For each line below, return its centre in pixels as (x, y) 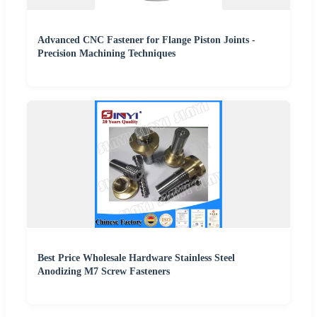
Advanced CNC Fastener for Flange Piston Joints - (146, 40)
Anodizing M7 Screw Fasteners (104, 272)
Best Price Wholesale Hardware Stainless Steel (136, 258)
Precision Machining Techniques (106, 54)
